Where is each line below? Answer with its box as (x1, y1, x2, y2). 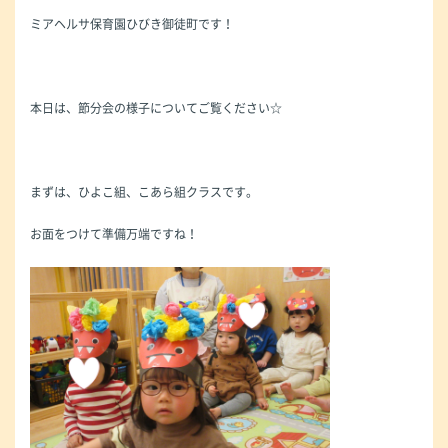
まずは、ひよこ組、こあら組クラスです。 (30, 182, 258, 201)
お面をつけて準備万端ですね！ (30, 224, 198, 243)
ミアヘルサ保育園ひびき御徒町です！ (30, 14, 234, 33)
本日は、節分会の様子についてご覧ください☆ (30, 98, 282, 117)
